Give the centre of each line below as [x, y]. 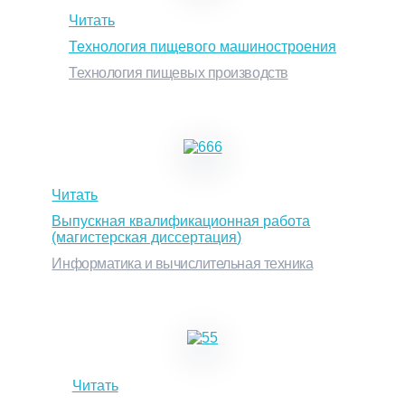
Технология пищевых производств [179, 72]
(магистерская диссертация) [147, 237]
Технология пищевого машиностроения [202, 46]
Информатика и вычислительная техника [183, 263]
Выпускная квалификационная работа [181, 221]
